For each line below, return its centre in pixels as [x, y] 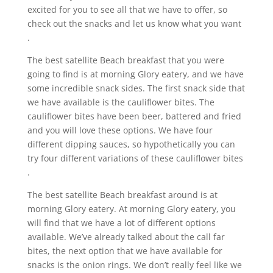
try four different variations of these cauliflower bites [135, 158]
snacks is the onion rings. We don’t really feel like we [134, 265]
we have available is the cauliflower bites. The [121, 102]
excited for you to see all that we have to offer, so [127, 10]
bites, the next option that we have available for [125, 251]
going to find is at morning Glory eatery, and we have [135, 74]
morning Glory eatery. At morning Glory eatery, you [131, 209]
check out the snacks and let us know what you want [134, 24]
